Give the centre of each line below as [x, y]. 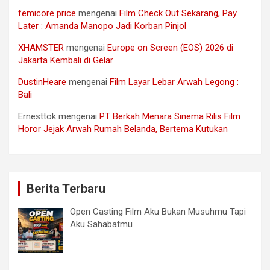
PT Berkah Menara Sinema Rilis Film [170, 116]
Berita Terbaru [66, 188]
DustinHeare [42, 82]
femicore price [47, 13]
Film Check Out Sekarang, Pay [178, 13]
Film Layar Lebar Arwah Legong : [174, 82]
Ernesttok [37, 116]
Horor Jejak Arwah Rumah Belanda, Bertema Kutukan [123, 129]
